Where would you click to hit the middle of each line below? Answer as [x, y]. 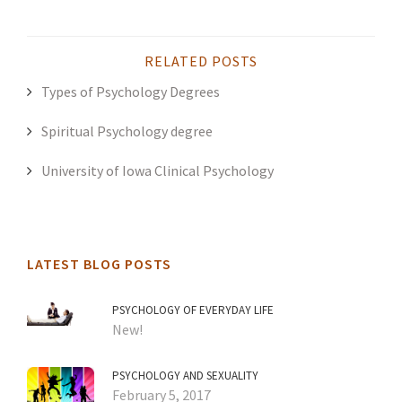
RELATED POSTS [201, 61]
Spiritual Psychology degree [127, 131]
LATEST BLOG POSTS [99, 264]
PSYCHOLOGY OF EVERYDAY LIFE [193, 310]
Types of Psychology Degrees [131, 92]
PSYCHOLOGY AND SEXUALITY [185, 376]
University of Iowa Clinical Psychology [157, 171]
